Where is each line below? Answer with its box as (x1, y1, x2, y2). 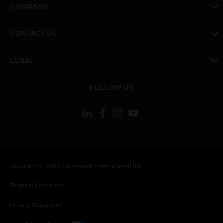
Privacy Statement (10, 201, 62, 208)
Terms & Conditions (10, 181, 65, 189)
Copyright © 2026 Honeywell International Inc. (10, 162, 143, 170)
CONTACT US (10, 29, 57, 38)
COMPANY (10, 2, 48, 11)
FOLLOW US (89, 82, 134, 91)
